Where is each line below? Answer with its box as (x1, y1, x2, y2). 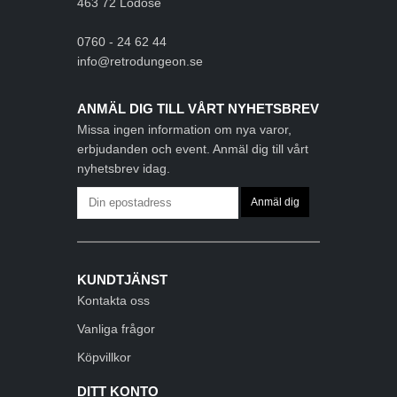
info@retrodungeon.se (77, 53, 204, 68)
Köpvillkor (77, 350, 132, 365)
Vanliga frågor (77, 322, 156, 337)
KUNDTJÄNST (77, 272, 168, 288)
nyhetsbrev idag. (77, 160, 171, 175)
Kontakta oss (77, 293, 151, 308)
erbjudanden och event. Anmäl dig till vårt (77, 141, 309, 156)
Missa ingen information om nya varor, (77, 121, 292, 136)
